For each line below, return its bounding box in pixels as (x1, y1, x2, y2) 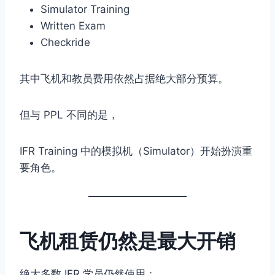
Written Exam (41, 20, 106, 33)
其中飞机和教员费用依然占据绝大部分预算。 (20, 72, 228, 85)
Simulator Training (41, 3, 130, 16)
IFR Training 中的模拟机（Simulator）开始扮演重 (20, 145, 252, 158)
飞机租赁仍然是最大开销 (20, 229, 236, 254)
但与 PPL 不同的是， (20, 109, 118, 122)
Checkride (41, 36, 90, 49)
